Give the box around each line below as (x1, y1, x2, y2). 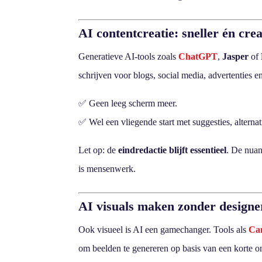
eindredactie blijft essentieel (118, 144, 227, 155)
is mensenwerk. (78, 163, 136, 174)
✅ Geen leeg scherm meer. (78, 98, 178, 108)
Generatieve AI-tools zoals (78, 51, 179, 61)
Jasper (222, 51, 249, 61)
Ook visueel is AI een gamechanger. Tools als (78, 224, 249, 235)
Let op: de (78, 144, 119, 155)
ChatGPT (178, 51, 218, 61)
